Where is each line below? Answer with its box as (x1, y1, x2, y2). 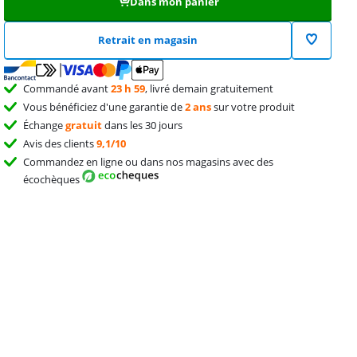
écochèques (23, 172, 83, 187)
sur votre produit (211, 99, 296, 114)
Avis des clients (23, 135, 97, 151)
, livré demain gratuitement (145, 80, 274, 96)
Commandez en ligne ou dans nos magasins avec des (23, 154, 274, 169)
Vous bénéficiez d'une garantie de (23, 99, 186, 114)
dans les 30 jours (102, 117, 183, 132)
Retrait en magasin (98, 33, 198, 47)
